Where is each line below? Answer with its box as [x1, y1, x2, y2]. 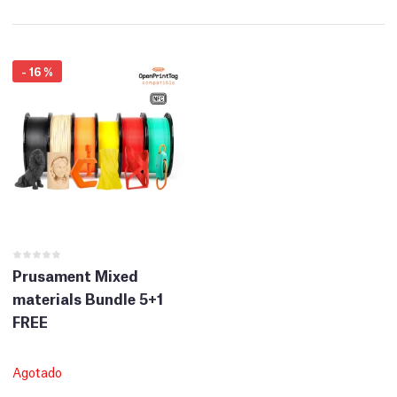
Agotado [12, 362, 62, 381]
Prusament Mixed [12, 265, 138, 286]
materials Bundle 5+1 [12, 288, 163, 309]
